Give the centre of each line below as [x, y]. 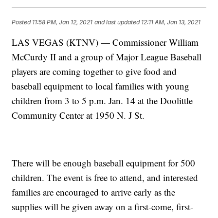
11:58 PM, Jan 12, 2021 [63, 22]
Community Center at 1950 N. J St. [78, 115]
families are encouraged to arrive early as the [94, 192]
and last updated [117, 22]
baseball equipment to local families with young [101, 86]
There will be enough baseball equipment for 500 [104, 163]
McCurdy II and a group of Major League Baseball [107, 57]
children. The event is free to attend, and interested [105, 178]
